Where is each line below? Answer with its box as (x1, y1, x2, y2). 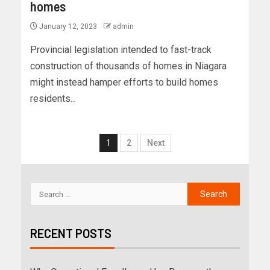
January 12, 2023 (37, 22, 99, 31)
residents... (30, 93, 76, 105)
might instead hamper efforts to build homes (30, 77, 218, 89)
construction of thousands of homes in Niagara (30, 60, 227, 72)
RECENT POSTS (30, 226, 111, 241)
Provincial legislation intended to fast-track (30, 44, 212, 56)
